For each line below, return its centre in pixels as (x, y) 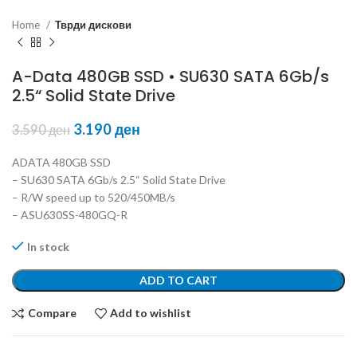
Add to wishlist (151, 313)
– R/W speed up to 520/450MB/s (94, 197)
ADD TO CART (178, 280)
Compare (52, 313)
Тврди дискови (93, 24)
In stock (48, 246)
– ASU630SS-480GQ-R (70, 214)
